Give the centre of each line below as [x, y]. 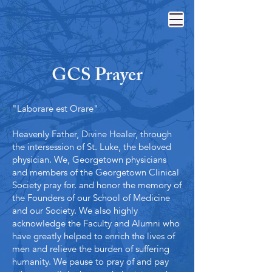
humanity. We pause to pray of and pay [90, 262]
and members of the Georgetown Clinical [96, 172]
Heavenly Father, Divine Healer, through [92, 134]
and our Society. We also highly [75, 211]
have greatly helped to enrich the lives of [93, 236]
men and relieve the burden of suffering [91, 249]
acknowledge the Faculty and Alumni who [96, 223]
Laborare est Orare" [58, 109]
